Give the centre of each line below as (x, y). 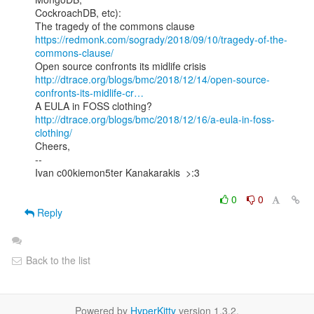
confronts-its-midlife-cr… (89, 93)
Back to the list (57, 260)
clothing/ (54, 132)
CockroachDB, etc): (78, 13)
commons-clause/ (74, 53)
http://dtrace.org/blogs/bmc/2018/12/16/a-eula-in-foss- (155, 119)
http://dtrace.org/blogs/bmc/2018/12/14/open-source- (152, 79)
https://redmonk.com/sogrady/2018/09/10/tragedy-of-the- (161, 39)
